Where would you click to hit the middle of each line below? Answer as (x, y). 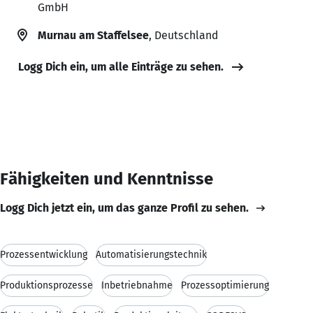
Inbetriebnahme (137, 285)
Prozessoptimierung (225, 285)
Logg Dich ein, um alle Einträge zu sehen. (121, 66)
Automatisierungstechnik (151, 254)
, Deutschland (183, 35)
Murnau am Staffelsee (93, 35)
